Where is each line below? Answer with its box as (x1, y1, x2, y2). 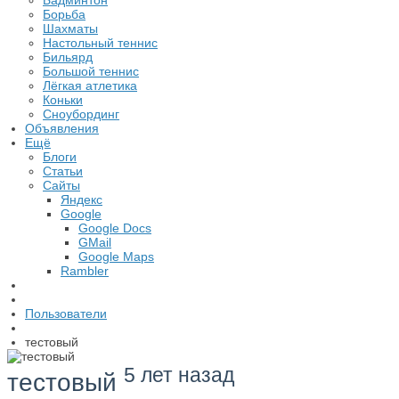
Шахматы (43, 21, 98, 36)
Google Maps (78, 249, 154, 264)
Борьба (43, 7, 85, 21)
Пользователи (25, 306, 107, 321)
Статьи (43, 164, 83, 178)
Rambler (61, 264, 109, 278)
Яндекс (61, 192, 102, 207)
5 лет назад (124, 363, 234, 387)
